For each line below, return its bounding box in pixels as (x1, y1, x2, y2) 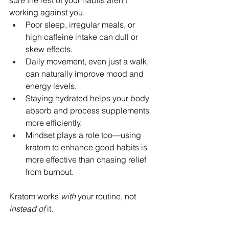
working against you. (9, 7, 85, 18)
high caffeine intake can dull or (26, 32, 140, 42)
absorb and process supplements (26, 105, 151, 116)
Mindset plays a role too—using (26, 130, 143, 141)
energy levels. (26, 81, 77, 91)
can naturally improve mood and (26, 68, 146, 79)
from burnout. (26, 167, 74, 177)
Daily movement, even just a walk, (26, 56, 151, 67)
